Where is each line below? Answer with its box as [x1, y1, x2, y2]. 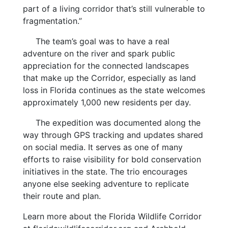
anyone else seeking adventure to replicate [22, 178, 189, 189]
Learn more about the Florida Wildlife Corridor [22, 211, 202, 221]
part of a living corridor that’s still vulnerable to [22, 3, 205, 14]
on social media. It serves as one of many [22, 141, 183, 152]
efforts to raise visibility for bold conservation [22, 154, 201, 164]
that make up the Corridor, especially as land [22, 72, 196, 83]
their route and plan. [22, 190, 101, 201]
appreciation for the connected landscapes [22, 60, 189, 71]
